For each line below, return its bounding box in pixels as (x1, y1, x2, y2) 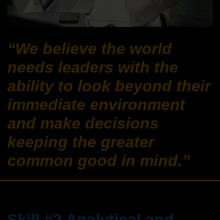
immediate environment (7, 95, 185, 113)
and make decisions (7, 114, 159, 132)
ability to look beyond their (7, 77, 211, 95)
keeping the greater (7, 133, 154, 151)
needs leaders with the (7, 58, 178, 76)
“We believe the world (7, 39, 172, 57)
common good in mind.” (7, 151, 190, 169)
